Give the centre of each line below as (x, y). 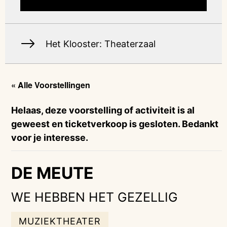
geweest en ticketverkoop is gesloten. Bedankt (115, 124)
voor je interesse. (50, 138)
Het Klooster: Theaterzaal (101, 44)
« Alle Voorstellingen (51, 85)
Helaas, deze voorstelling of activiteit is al (103, 110)
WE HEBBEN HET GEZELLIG (95, 197)
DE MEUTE (53, 173)
